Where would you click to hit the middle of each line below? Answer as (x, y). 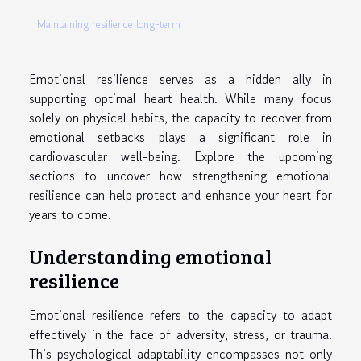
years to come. (70, 214)
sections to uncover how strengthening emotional (180, 175)
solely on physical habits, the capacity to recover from (180, 117)
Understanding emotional (150, 257)
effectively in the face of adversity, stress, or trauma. (180, 335)
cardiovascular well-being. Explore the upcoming (180, 156)
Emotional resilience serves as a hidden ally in (180, 79)
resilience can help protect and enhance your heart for (180, 195)
